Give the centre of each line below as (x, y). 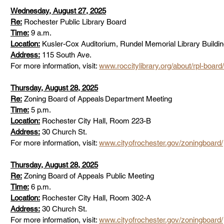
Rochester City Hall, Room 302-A (97, 198)
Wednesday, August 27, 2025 (58, 11)
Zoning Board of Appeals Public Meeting (89, 176)
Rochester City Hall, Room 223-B (98, 121)
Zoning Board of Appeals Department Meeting (98, 99)
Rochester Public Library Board (75, 22)
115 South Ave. (69, 55)
